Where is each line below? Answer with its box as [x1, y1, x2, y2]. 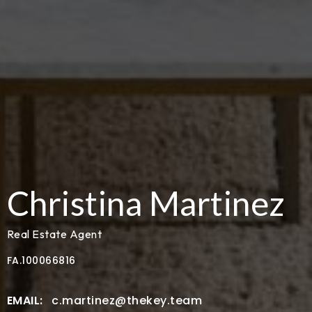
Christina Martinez [6, 183, 286, 224]
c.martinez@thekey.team [52, 292, 202, 309]
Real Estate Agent [6, 227, 102, 242]
